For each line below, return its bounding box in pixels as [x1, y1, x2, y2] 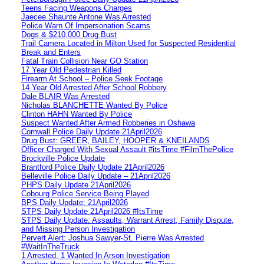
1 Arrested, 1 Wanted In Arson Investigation [21, 250, 170, 260]
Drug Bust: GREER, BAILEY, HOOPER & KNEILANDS [21, 136, 210, 145]
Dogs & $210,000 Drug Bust [21, 29, 117, 39]
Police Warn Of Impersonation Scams [21, 21, 150, 30]
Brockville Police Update [21, 153, 105, 163]
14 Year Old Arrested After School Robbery [21, 82, 167, 92]
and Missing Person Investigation [21, 224, 135, 233]
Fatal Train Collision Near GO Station [21, 56, 148, 65]
